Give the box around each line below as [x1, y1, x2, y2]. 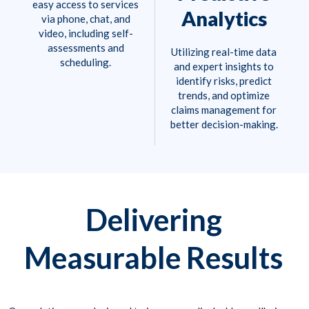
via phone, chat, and [41, 12, 130, 26]
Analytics [181, 6, 267, 31]
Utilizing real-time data [171, 46, 277, 59]
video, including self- [38, 27, 133, 40]
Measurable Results [24, 240, 283, 276]
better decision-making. [170, 118, 278, 131]
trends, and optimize [178, 89, 270, 102]
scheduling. [60, 56, 111, 69]
